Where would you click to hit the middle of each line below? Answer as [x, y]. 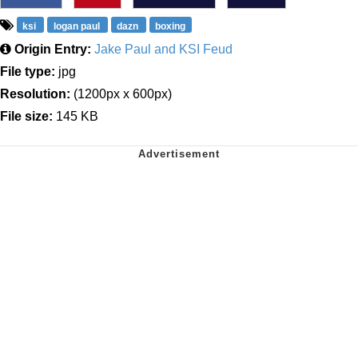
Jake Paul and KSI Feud [163, 49]
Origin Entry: [53, 49]
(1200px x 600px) [121, 93]
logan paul [78, 26]
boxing [171, 26]
